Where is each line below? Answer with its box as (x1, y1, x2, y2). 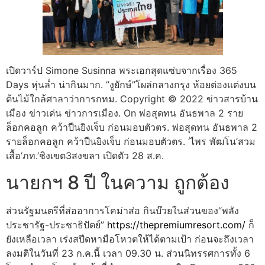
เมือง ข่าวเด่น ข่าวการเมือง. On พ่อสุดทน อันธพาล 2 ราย (6, 107, 243, 119)
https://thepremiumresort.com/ (107, 218, 245, 231)
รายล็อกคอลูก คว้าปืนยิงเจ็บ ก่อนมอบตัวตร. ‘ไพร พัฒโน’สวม (6, 135, 256, 148)
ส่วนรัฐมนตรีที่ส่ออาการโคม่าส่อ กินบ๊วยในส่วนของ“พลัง (6, 204, 239, 216)
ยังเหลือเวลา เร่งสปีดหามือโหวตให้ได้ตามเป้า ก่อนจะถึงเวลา (6, 232, 254, 245)
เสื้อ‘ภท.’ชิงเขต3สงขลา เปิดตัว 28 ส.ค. (6, 150, 164, 162)
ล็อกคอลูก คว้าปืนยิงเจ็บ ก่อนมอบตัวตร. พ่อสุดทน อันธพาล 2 (6, 121, 257, 134)
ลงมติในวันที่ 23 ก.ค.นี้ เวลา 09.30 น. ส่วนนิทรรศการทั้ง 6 (6, 247, 250, 259)
